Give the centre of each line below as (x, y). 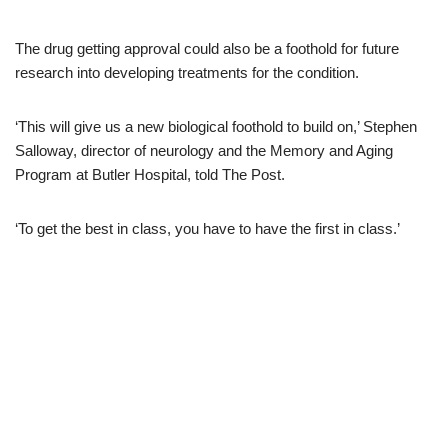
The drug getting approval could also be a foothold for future (207, 48)
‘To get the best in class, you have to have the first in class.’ (209, 228)
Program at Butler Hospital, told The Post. (150, 174)
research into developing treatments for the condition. (187, 72)
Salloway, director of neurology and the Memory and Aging (204, 150)
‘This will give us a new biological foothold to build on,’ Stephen (216, 126)
